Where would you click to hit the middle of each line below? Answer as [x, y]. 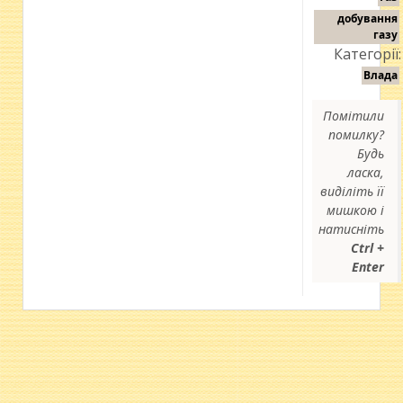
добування [368, 18]
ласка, [366, 172]
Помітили [354, 116]
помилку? [357, 134]
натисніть [352, 229]
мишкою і [356, 210]
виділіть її [353, 191]
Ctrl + [368, 248]
